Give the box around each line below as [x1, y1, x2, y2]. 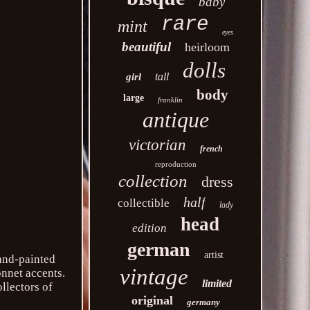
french [199, 144, 223, 154]
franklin [157, 95, 183, 104]
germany [186, 297, 220, 307]
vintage [119, 264, 188, 289]
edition [131, 221, 167, 235]
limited [201, 277, 232, 289]
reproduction [154, 160, 197, 168]
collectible [118, 197, 170, 210]
